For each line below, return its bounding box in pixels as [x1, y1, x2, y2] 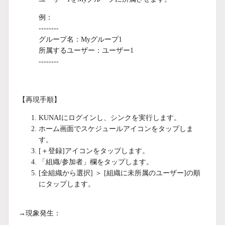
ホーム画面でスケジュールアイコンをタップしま [39, 125, 193, 133]
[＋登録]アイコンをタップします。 [39, 147, 149, 155]
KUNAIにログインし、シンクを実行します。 [39, 114, 181, 122]
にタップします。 [39, 180, 95, 188]
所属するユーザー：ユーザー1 [39, 46, 134, 54]
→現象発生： [19, 209, 61, 217]
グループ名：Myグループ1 [39, 35, 122, 43]
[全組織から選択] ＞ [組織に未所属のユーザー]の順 [39, 169, 200, 177]
